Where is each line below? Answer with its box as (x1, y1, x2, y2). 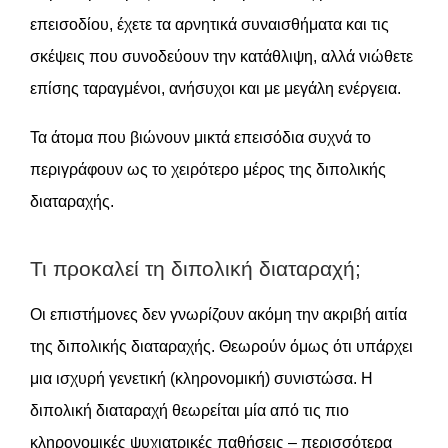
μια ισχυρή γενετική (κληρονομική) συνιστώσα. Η (30, 370, 373, 387)
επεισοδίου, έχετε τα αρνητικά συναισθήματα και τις (30, 16, 389, 33)
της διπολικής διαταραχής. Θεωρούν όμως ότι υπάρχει (30, 338, 413, 355)
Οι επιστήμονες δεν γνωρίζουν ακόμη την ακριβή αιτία (30, 306, 407, 323)
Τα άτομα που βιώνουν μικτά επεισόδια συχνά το (30, 129, 371, 146)
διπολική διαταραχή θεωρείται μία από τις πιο (30, 402, 349, 419)
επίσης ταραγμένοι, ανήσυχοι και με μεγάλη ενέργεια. (30, 80, 401, 97)
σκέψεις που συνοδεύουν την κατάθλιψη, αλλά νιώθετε (30, 48, 413, 65)
